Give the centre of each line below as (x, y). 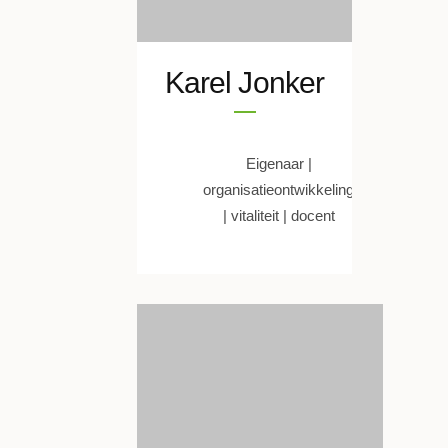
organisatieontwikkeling (278, 189)
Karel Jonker (244, 82)
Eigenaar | (278, 163)
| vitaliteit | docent (278, 215)
